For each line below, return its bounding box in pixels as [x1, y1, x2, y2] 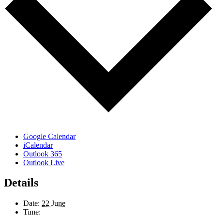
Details [4, 176, 38, 189]
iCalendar [23, 140, 53, 149]
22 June [42, 199, 65, 208]
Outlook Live [23, 158, 64, 167]
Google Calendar [23, 132, 76, 140]
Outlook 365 [23, 149, 62, 158]
